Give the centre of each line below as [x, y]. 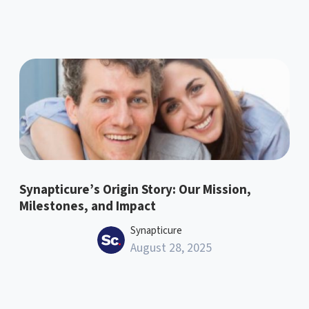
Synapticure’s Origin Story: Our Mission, [135, 190]
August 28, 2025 [171, 248]
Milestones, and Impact [88, 206]
